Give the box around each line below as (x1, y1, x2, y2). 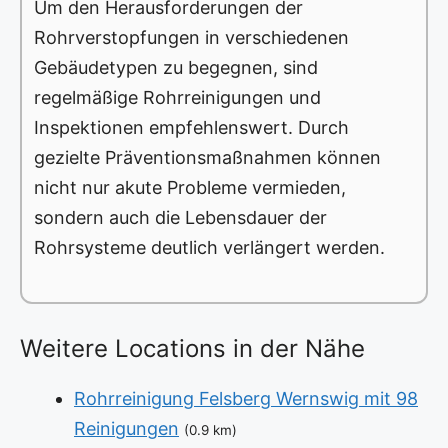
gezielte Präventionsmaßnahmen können (34, 147, 381, 169)
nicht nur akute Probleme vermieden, (34, 177, 346, 199)
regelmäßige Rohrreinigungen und (34, 87, 321, 109)
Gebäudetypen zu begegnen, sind (34, 57, 318, 79)
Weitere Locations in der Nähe (20, 334, 365, 364)
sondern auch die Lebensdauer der (34, 207, 327, 229)
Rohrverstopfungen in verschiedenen (34, 27, 349, 49)
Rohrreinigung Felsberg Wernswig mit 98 (74, 388, 418, 410)
